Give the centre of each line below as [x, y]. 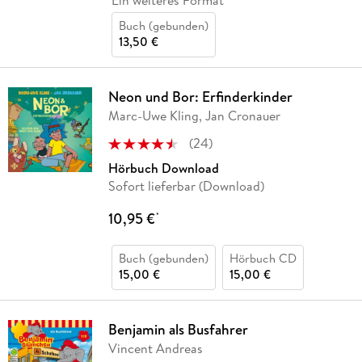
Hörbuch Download [163, 168]
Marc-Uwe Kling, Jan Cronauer [194, 116]
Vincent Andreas [155, 349]
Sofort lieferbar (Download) [186, 186]
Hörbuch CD [263, 259]
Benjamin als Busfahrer [178, 330]
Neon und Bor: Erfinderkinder [200, 97]
